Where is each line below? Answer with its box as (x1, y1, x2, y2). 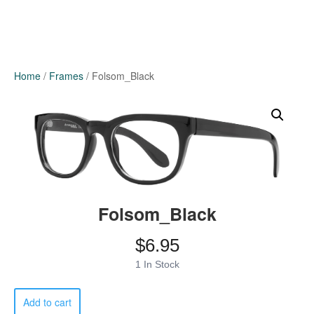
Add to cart (23, 295, 71, 310)
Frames (49, 69, 83, 83)
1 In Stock (135, 259, 179, 271)
